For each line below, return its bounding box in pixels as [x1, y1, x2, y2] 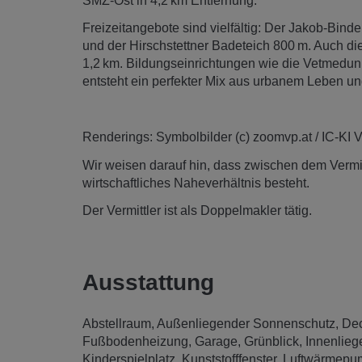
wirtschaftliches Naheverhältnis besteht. [82, 175, 309, 190]
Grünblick [244, 334, 299, 348]
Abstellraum [82, 316, 151, 330]
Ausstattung [82, 269, 214, 295]
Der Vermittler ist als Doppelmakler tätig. [82, 204, 312, 218]
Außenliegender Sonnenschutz [157, 316, 335, 330]
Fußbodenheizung [82, 334, 188, 348]
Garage [195, 334, 238, 348]
